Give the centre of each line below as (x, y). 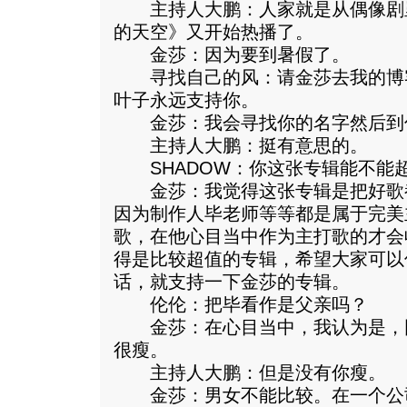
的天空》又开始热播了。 (213, 32)
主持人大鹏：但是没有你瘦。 (250, 372)
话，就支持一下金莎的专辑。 (232, 282)
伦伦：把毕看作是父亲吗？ (241, 304)
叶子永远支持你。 (186, 100)
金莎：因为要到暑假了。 (232, 55)
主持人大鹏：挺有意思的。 (241, 145)
